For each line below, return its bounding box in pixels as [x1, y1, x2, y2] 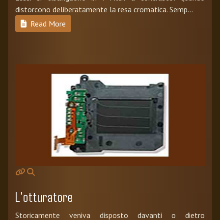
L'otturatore [15, 188, 73, 205]
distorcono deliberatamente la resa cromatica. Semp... [15, 4, 193, 14]
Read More [28, 18, 66, 28]
